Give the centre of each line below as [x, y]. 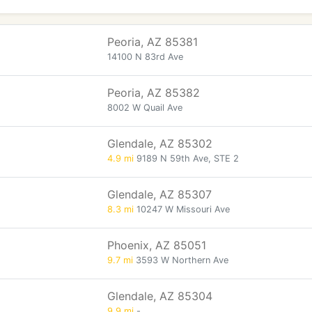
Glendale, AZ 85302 [160, 143]
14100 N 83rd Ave [145, 57]
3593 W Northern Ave [181, 260]
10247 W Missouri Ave [182, 209]
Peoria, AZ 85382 [154, 93]
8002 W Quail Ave [145, 108]
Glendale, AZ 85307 [159, 194]
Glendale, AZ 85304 [160, 296]
